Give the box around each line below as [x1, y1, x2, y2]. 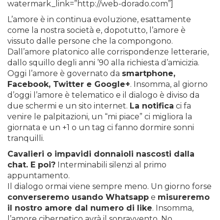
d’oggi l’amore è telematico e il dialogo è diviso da [7, 90, 199, 100]
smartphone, [122, 69, 175, 78]
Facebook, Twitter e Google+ [7, 80, 130, 89]
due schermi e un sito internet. [7, 101, 130, 110]
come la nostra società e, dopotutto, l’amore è [7, 26, 186, 35]
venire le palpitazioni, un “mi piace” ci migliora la [7, 112, 192, 121]
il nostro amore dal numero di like [7, 203, 152, 213]
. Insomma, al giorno [130, 80, 208, 89]
